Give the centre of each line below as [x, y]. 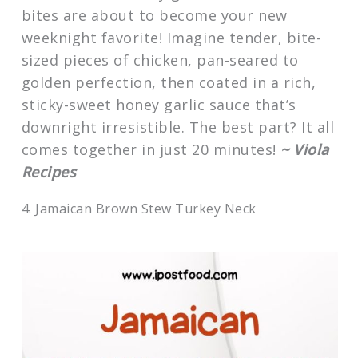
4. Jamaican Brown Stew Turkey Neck [139, 209]
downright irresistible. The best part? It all [178, 127]
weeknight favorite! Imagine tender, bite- [171, 38]
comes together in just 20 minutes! [151, 150]
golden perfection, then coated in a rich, [169, 83]
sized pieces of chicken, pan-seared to [160, 60]
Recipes [49, 172]
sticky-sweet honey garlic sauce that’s [159, 105]
